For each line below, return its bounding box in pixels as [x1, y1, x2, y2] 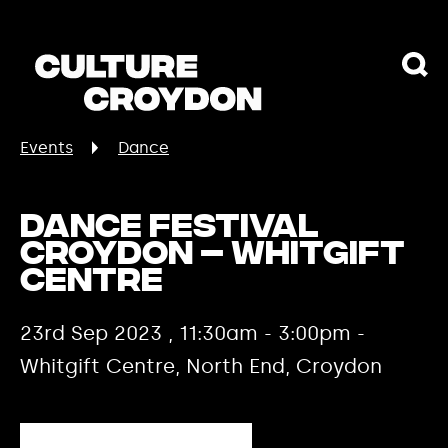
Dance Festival [20, 208, 318, 250]
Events [20, 138, 73, 157]
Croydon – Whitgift [20, 235, 405, 277]
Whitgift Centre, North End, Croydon [20, 354, 382, 378]
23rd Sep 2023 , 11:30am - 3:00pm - [20, 321, 365, 345]
